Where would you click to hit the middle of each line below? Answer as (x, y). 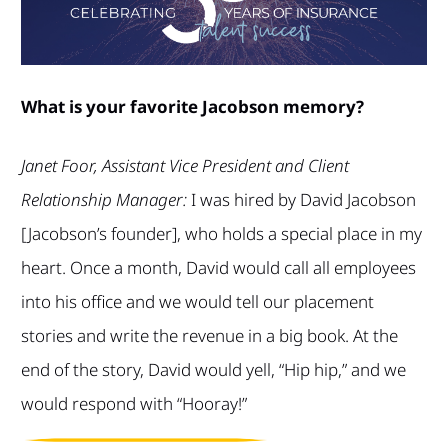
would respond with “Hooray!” (133, 403)
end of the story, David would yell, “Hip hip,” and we (213, 369)
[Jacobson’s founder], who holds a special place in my (221, 233)
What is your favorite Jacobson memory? (192, 106)
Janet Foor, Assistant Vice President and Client (184, 165)
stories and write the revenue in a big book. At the (209, 335)
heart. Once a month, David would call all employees (218, 267)
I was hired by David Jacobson (301, 199)
